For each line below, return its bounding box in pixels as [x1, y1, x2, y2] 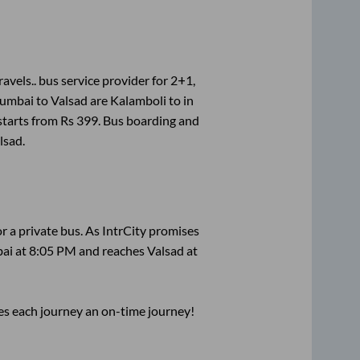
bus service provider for [35, 72, 170, 88]
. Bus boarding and [97, 112, 199, 128]
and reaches [76, 243, 147, 259]
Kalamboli [109, 92, 166, 108]
